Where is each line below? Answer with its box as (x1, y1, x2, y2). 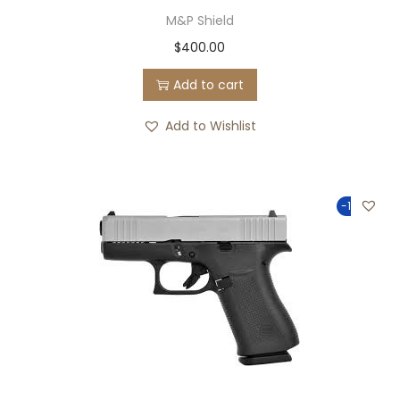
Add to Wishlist (165, 116, 257, 135)
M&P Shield (165, 11, 234, 29)
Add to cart (172, 75, 244, 94)
